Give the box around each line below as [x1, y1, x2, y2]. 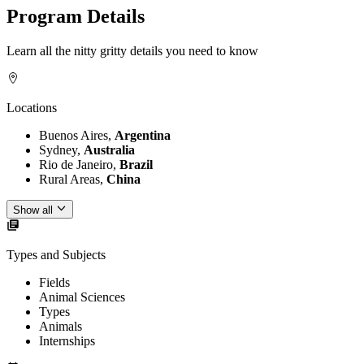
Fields [39, 275, 70, 289]
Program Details [6, 6, 145, 28]
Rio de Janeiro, [39, 158, 119, 172]
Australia [84, 143, 135, 158]
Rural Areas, [39, 172, 106, 187]
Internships [39, 333, 95, 348]
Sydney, [39, 143, 84, 158]
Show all [13, 203, 53, 216]
